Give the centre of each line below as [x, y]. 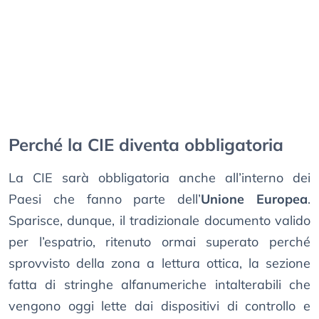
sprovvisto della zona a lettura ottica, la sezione [159, 263]
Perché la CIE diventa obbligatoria [146, 145]
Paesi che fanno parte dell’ [105, 199]
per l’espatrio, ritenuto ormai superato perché [159, 242]
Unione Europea [255, 199]
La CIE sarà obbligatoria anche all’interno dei [159, 178]
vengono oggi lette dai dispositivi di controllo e [159, 306]
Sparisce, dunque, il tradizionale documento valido [159, 221]
